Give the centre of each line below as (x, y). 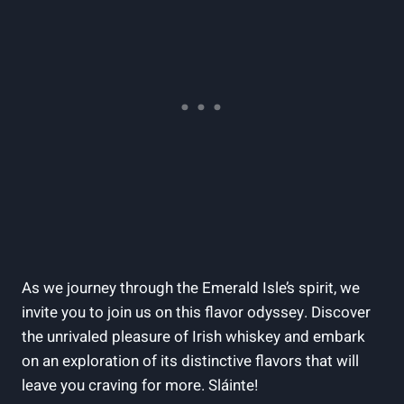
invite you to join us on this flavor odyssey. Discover (196, 312)
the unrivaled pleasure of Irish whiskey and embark (193, 336)
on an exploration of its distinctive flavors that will (190, 361)
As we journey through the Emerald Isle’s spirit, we (191, 288)
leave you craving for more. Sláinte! (140, 385)
